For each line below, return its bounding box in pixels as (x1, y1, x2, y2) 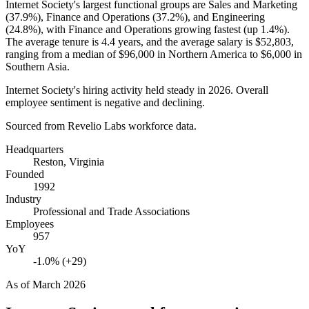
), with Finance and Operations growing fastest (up (37, 23, 261, 35)
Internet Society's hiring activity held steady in (6, 83, 208, 96)
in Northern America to (154, 48, 261, 60)
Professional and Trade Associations (33, 205, 190, 217)
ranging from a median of (6, 48, 119, 60)
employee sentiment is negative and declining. (6, 96, 205, 108)
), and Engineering (184, 10, 265, 23)
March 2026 (32, 278, 86, 290)
